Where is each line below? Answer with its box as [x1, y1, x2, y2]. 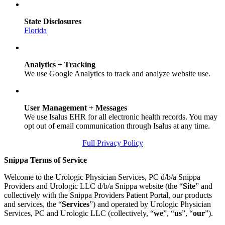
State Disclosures [24, 17, 81, 26]
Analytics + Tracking [24, 60, 95, 69]
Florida [24, 26, 47, 35]
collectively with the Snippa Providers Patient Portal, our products [4, 191, 212, 200]
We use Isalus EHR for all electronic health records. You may [24, 113, 217, 122]
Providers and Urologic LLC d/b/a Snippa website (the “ [4, 182, 183, 191]
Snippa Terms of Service [4, 156, 87, 165]
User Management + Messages [24, 103, 127, 113]
